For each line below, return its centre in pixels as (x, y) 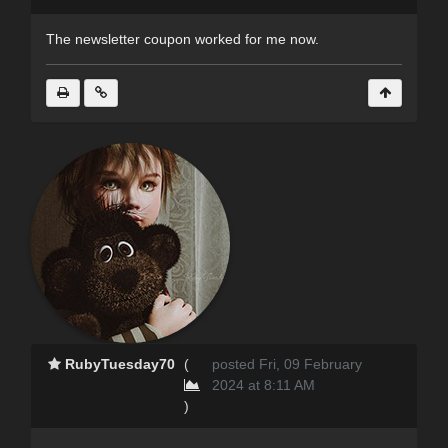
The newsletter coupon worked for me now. (182, 39)
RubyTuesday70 (120, 364)
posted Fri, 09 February (287, 364)
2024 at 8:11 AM (264, 385)
